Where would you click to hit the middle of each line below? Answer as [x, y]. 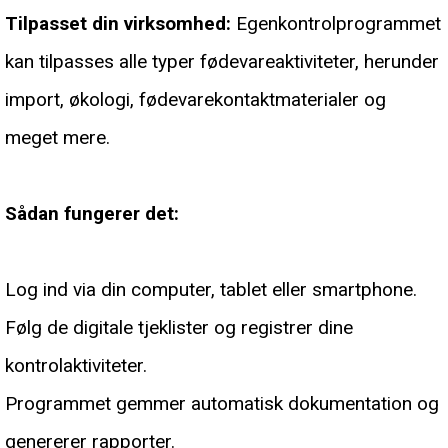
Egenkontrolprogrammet [336, 24]
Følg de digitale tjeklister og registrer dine [179, 328]
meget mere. [57, 138]
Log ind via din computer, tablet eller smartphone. [211, 290]
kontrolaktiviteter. [76, 366]
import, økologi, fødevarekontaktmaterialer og [195, 100]
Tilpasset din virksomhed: [118, 24]
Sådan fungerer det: [92, 214]
